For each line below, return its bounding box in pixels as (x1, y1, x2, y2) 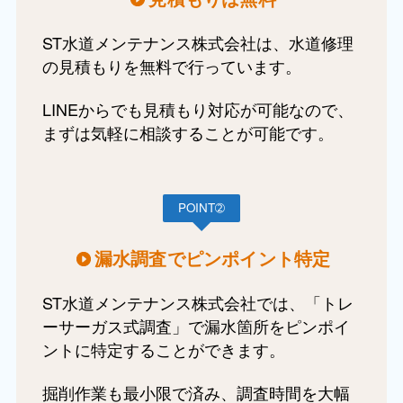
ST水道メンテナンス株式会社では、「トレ (41, 290, 354, 314)
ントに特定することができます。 (41, 336, 285, 361)
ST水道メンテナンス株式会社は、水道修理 (41, 30, 354, 54)
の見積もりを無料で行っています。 (41, 53, 301, 77)
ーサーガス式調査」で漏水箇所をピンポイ (41, 313, 350, 337)
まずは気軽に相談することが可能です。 (41, 120, 334, 144)
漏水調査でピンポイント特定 (94, 245, 331, 271)
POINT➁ (178, 199, 225, 217)
